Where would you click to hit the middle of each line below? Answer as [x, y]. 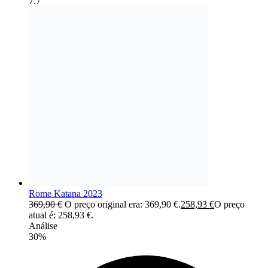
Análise [43, 226]
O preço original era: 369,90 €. [123, 205]
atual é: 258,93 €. [61, 215]
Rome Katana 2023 [66, 194]
